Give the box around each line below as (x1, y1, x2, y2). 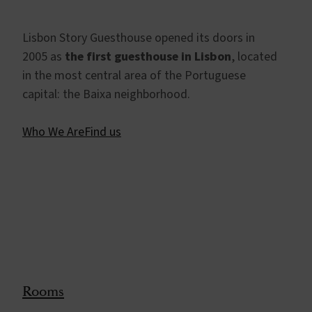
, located (231, 47, 277, 65)
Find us (84, 123, 121, 141)
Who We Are (22, 123, 84, 141)
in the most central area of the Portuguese (22, 66, 246, 84)
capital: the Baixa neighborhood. (22, 85, 190, 103)
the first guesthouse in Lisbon (65, 47, 231, 65)
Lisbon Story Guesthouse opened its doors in (22, 29, 255, 47)
